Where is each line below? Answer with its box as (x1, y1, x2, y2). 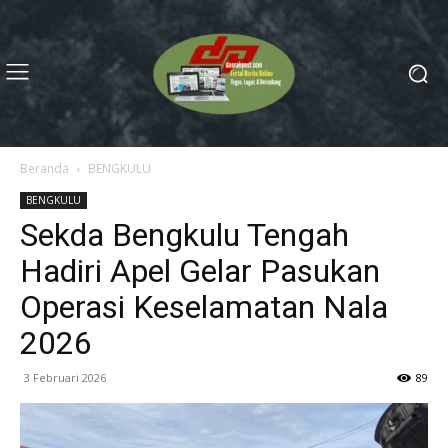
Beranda (20, 160, 69, 177)
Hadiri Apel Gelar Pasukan (20, 252, 380, 290)
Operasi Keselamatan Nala (20, 288, 388, 326)
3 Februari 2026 (24, 370, 106, 385)
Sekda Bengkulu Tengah (20, 216, 349, 254)
